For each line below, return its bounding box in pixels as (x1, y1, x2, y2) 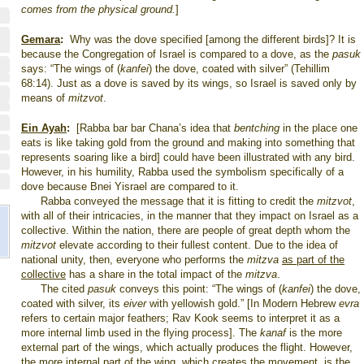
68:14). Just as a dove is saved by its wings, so (21, 77, 250, 89)
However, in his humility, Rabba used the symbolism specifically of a (21, 166, 344, 178)
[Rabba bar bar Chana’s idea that (76, 122, 234, 134)
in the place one (283, 122, 357, 134)
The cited (41, 283, 88, 295)
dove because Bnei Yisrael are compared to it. (21, 180, 239, 193)
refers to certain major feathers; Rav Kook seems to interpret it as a (21, 312, 340, 324)
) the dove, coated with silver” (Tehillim (149, 63, 330, 75)
